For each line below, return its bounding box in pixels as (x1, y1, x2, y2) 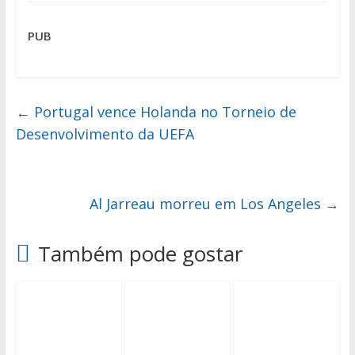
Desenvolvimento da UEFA (15, 124, 194, 144)
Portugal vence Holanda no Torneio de (29, 102, 296, 122)
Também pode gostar (37, 239, 242, 269)
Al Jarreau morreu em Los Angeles (90, 194, 326, 214)
